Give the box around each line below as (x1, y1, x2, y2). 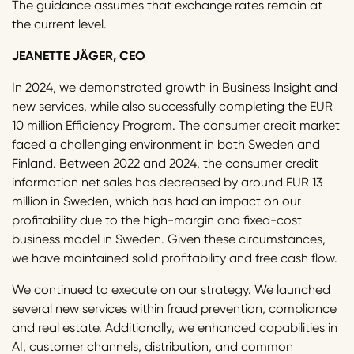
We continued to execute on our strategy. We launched (12, 282, 330, 298)
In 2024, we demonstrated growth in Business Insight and (12, 80, 337, 96)
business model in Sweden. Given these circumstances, (12, 232, 326, 247)
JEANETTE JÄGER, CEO (12, 48, 145, 64)
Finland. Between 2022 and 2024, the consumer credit (12, 156, 318, 171)
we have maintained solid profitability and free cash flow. (12, 250, 337, 266)
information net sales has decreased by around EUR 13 (12, 175, 322, 190)
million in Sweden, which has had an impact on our (12, 194, 301, 209)
